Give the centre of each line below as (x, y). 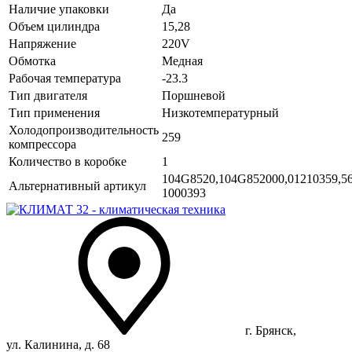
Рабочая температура (65, 78)
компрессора (42, 144)
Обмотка (32, 60)
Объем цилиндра (54, 26)
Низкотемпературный (220, 112)
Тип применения (54, 112)
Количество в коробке (68, 161)
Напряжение (42, 43)
